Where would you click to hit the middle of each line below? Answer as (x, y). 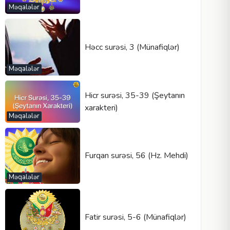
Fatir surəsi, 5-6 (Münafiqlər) (135, 217)
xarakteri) (101, 108)
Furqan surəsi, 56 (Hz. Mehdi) (136, 156)
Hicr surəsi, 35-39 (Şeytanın (135, 95)
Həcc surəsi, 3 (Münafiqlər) (132, 47)
